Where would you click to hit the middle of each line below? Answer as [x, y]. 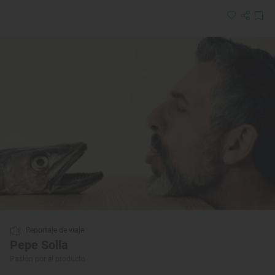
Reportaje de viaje [55, 230]
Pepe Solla [39, 245]
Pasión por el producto [48, 259]
